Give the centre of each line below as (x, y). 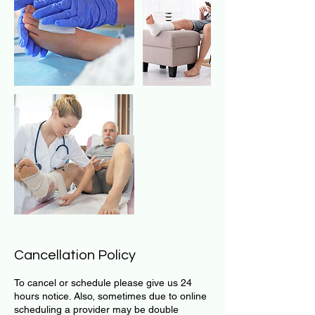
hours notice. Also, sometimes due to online (110, 296)
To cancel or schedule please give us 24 (103, 283)
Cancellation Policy (75, 255)
